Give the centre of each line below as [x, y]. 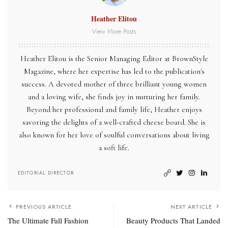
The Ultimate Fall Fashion [48, 221]
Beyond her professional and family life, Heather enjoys [114, 110]
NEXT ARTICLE [191, 207]
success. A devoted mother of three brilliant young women [114, 84]
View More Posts [114, 32]
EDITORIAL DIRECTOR [46, 173]
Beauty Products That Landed [173, 221]
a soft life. [114, 148]
